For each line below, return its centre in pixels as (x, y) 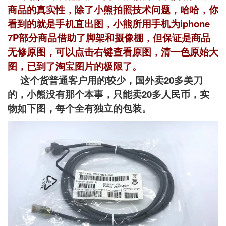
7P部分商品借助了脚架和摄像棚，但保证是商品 (109, 37)
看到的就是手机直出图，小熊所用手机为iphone (109, 23)
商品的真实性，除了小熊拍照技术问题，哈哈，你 (113, 9)
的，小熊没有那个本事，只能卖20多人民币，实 (108, 94)
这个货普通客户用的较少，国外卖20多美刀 (105, 80)
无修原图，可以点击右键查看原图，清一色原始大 (113, 51)
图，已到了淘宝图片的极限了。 (75, 66)
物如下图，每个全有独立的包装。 (79, 108)
